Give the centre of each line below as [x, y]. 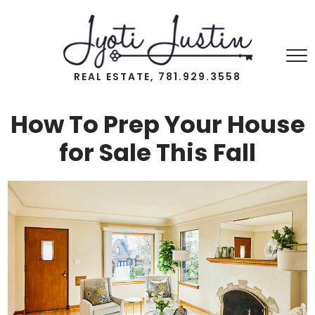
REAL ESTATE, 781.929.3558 [157, 77]
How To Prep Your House [157, 124]
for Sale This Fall [157, 152]
